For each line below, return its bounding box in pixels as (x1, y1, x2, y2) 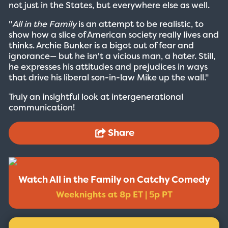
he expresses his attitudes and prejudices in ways (8, 61, 208, 73)
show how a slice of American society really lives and (8, 29, 219, 41)
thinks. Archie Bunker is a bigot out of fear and (8, 40, 194, 51)
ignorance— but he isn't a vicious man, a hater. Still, (8, 50, 215, 62)
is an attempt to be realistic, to (76, 18, 204, 30)
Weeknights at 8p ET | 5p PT (55, 189, 173, 201)
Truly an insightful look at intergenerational (8, 91, 183, 103)
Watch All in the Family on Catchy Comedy (18, 174, 210, 186)
